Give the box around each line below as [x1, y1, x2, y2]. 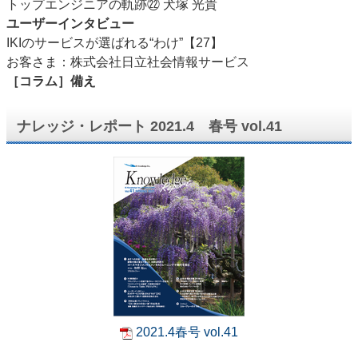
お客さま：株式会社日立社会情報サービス [6, 55, 249, 69]
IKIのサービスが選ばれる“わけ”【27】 [6, 36, 223, 50]
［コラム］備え [6, 74, 96, 88]
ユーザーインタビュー [6, 17, 134, 30]
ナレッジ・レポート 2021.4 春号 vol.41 [17, 118, 282, 134]
